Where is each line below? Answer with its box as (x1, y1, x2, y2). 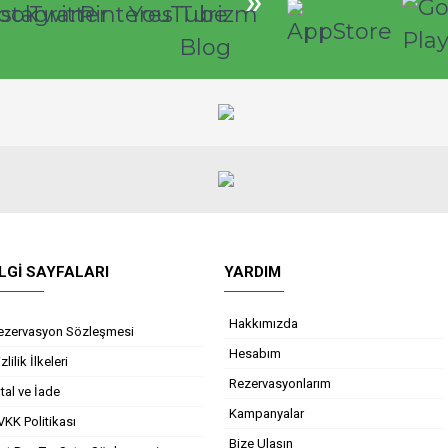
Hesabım (229, 346, 281, 361)
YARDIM (224, 263, 281, 281)
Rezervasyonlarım (229, 376, 331, 391)
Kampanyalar (229, 406, 304, 421)
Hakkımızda (229, 316, 298, 331)
